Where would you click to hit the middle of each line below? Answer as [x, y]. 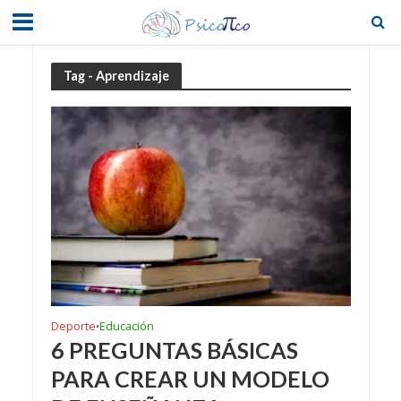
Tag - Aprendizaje [116, 75]
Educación [126, 327]
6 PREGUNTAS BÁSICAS [174, 350]
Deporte [73, 327]
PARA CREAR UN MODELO [190, 379]
